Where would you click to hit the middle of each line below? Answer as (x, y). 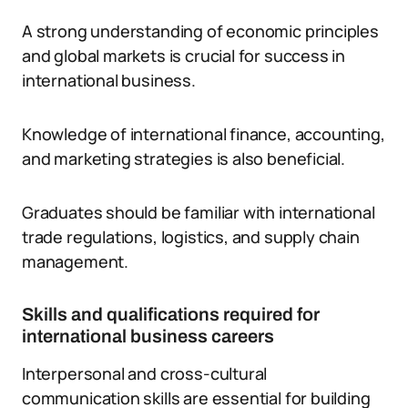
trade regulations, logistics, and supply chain (191, 237)
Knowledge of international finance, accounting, (204, 134)
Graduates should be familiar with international (199, 212)
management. (76, 261)
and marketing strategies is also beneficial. (184, 158)
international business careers (148, 336)
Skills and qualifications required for (171, 314)
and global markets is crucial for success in (184, 56)
